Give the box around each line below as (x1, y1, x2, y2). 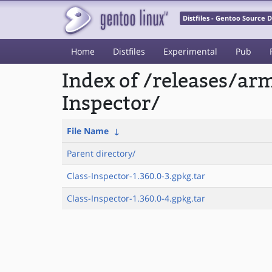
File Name (67, 125, 109, 137)
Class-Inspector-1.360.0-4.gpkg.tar (67, 192, 205, 204)
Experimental (163, 46, 217, 57)
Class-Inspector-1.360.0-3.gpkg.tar (67, 170, 205, 182)
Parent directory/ (67, 148, 135, 159)
